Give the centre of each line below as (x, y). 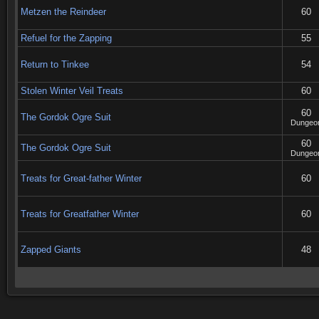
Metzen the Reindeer (63, 12)
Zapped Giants (51, 250)
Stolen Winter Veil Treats (72, 91)
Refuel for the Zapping (66, 38)
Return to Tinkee (55, 64)
